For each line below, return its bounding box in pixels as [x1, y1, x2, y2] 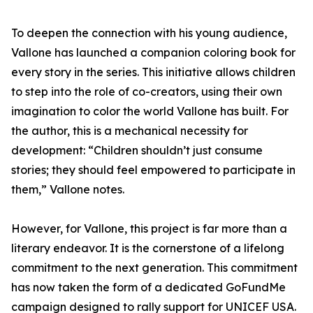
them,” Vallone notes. [11, 182, 124, 196]
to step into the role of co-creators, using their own [11, 85, 282, 99]
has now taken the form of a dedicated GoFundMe [11, 280, 286, 294]
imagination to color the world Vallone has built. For [11, 104, 289, 118]
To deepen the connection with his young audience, [11, 26, 287, 40]
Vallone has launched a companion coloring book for [11, 45, 296, 59]
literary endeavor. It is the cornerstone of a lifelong [11, 241, 284, 255]
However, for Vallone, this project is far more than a [11, 221, 287, 235]
